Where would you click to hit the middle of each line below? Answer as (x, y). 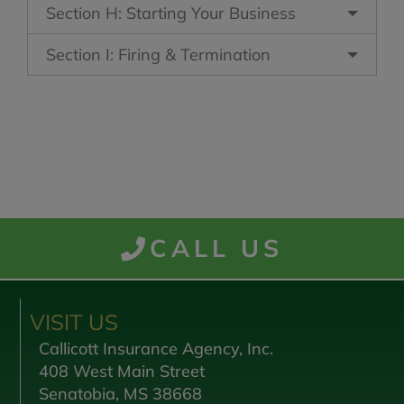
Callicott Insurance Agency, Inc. (156, 349)
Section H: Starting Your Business (171, 13)
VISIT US (74, 322)
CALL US (216, 248)
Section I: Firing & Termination (158, 55)
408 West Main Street (122, 371)
